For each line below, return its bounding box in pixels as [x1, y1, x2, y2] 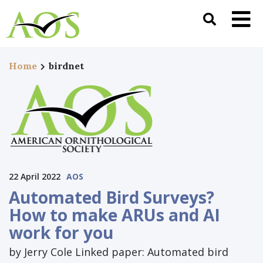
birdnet [49, 60, 84, 72]
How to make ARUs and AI [9, 203, 220, 226]
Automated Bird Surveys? [9, 186, 214, 208]
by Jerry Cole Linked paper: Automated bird [9, 244, 228, 259]
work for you [9, 221, 113, 244]
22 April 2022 [9, 170, 60, 182]
